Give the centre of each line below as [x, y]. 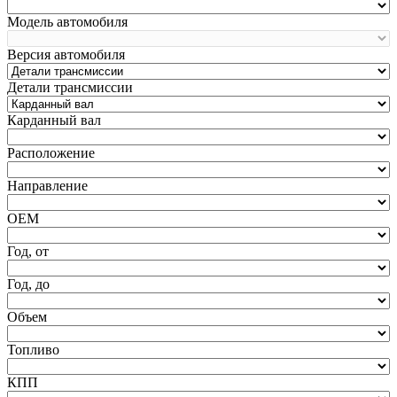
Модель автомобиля [67, 22]
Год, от [28, 251]
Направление [47, 186]
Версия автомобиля [66, 54]
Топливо [33, 350]
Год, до [28, 284]
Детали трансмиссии [70, 87]
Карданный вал [54, 120]
